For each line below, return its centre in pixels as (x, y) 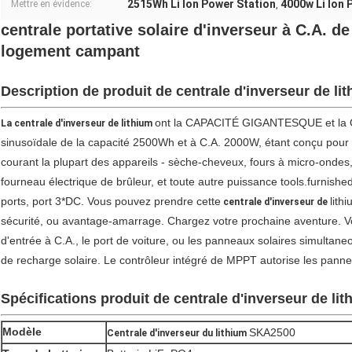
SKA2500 (272, 333)
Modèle (22, 332)
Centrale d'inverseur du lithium (177, 334)
